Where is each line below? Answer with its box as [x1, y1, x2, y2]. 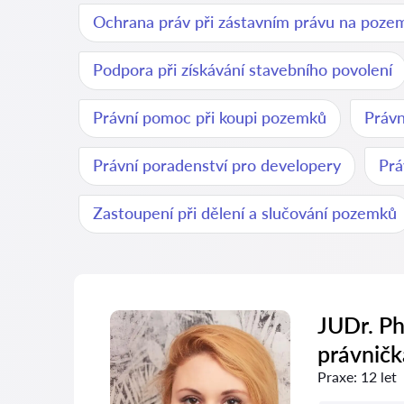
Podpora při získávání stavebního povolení [93, 60, 392, 79]
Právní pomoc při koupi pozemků [93, 107, 326, 127]
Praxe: [317, 368, 357, 385]
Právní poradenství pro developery [93, 155, 341, 175]
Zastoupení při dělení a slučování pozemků [93, 203, 397, 223]
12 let [361, 368, 397, 385]
